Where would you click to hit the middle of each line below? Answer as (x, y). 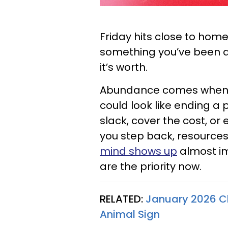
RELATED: (123, 199)
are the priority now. (151, 166)
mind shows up (138, 151)
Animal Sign (130, 214)
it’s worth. (124, 67)
